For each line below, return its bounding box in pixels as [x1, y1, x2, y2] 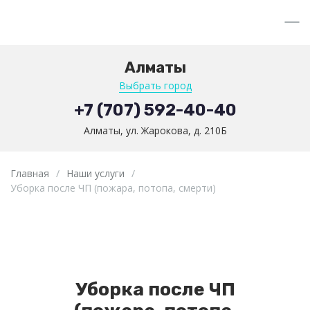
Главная [10, 167, 49, 180]
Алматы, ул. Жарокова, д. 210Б [83, 124, 227, 137]
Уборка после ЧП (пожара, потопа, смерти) [10, 181, 216, 194]
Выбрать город [118, 79, 192, 92]
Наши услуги [66, 167, 125, 180]
